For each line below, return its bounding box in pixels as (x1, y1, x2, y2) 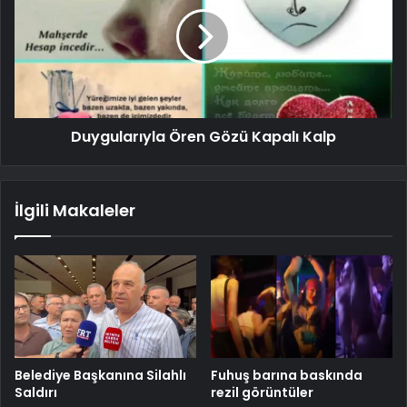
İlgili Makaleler (15, 198, 135, 222)
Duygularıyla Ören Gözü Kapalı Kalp (71, 125, 336, 147)
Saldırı (15, 382, 57, 402)
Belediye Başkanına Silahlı (15, 365, 186, 384)
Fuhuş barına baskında (211, 365, 362, 384)
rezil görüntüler (211, 382, 313, 402)
